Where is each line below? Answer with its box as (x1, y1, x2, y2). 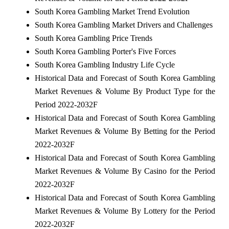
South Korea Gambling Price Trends (34, 34, 152, 43)
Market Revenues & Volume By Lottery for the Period (34, 207, 215, 216)
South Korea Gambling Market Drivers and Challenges (34, 20, 213, 30)
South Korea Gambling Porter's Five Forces (34, 47, 176, 56)
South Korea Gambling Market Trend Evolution (34, 7, 190, 16)
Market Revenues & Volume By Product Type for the (34, 87, 215, 96)
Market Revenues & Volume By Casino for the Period (34, 167, 215, 176)
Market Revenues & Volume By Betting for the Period (34, 127, 215, 136)
